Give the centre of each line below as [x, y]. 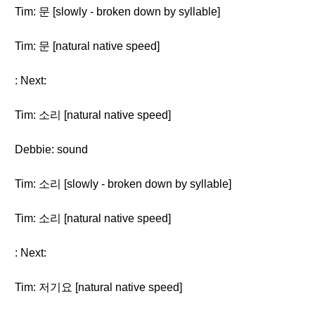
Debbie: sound [51, 149]
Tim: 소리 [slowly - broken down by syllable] [123, 184]
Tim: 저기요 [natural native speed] [98, 287]
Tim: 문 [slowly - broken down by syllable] [117, 12]
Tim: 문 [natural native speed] [87, 46]
